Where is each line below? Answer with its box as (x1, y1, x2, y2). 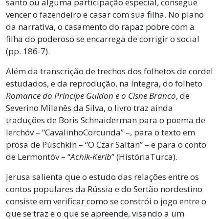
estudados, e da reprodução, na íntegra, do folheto (6, 77, 202, 89)
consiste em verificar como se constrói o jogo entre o (6, 195, 206, 207)
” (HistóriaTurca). (111, 151, 177, 162)
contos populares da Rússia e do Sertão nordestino (6, 183, 202, 195)
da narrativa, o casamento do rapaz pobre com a (6, 21, 195, 32)
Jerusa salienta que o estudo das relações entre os (6, 171, 199, 182)
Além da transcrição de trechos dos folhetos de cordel (6, 65, 213, 77)
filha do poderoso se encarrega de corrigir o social (6, 33, 199, 44)
